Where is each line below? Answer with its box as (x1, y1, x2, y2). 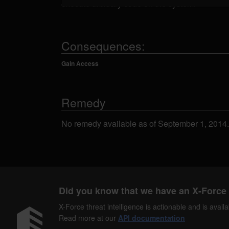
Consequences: (61, 37, 145, 54)
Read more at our (59, 213, 118, 223)
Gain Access (61, 59, 99, 68)
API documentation (118, 213, 185, 223)
